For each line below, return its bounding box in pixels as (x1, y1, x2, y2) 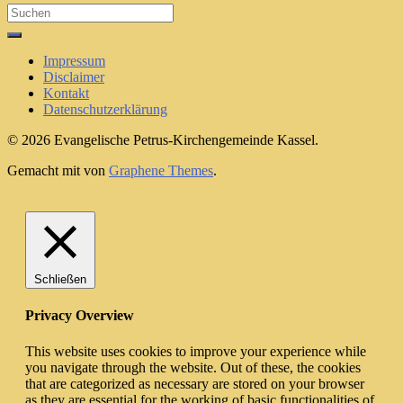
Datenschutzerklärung (43, 102, 167, 118)
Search (6, 3, 45, 19)
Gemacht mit (7, 163, 84, 179)
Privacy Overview (25, 308, 134, 324)
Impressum (43, 53, 105, 69)
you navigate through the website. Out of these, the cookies (25, 359, 361, 375)
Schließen (34, 273, 86, 287)
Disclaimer (43, 69, 104, 85)
